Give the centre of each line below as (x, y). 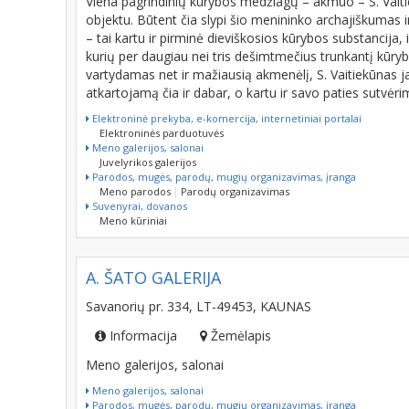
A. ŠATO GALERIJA (153, 278)
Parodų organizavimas (235, 191)
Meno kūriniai (133, 220)
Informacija (143, 336)
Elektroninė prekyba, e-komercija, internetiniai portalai (225, 118)
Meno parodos (135, 191)
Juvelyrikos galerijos (148, 162)
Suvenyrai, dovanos (138, 206)
